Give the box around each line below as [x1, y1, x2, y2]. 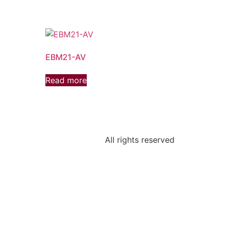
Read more [45, 75, 87, 86]
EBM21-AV [45, 52, 86, 63]
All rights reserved [105, 135, 175, 145]
